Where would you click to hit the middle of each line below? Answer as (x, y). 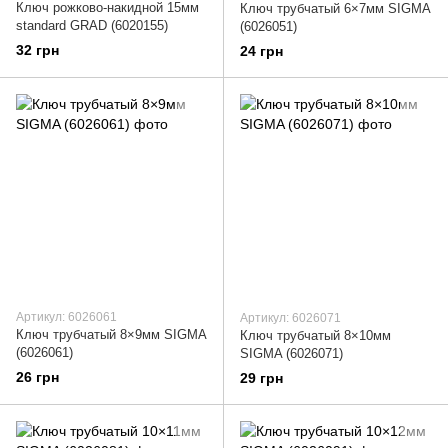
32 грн (37, 50)
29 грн (261, 378)
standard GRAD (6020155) (92, 25)
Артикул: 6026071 (290, 318)
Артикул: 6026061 (66, 317)
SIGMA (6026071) (291, 354)
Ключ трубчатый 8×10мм (315, 336)
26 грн (37, 377)
